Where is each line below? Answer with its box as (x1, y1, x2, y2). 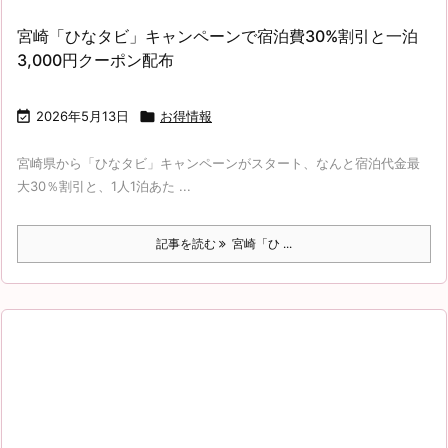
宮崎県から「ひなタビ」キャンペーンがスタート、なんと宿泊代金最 (17, 154, 420, 171)
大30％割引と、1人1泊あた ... (17, 177, 191, 194)
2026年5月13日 (36, 107, 129, 124)
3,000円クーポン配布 (17, 49, 174, 70)
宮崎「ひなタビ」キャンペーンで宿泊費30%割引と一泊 (17, 25, 418, 46)
